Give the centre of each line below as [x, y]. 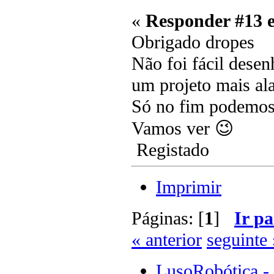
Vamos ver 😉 [183, 128]
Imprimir [189, 187]
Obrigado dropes [193, 42]
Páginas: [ [168, 218]
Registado [170, 150]
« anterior [167, 239]
